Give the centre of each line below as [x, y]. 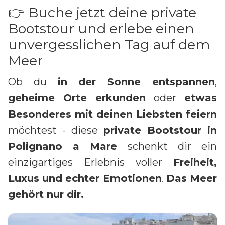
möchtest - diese [56, 130]
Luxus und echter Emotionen [85, 178]
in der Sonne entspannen [136, 82]
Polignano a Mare [63, 146]
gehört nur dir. [46, 194]
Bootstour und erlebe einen [101, 28]
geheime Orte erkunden [77, 98]
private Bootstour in [160, 130]
